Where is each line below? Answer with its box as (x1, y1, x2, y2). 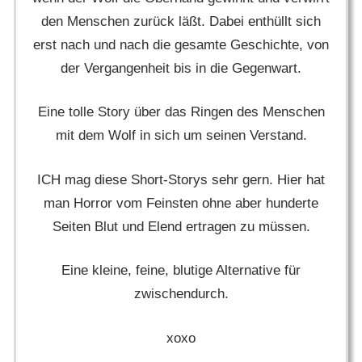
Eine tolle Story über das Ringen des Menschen (37, 104, 325, 120)
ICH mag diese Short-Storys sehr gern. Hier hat (37, 171, 325, 187)
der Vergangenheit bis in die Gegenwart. (61, 60, 301, 76)
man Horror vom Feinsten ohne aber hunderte (44, 195, 318, 211)
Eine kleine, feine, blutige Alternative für (61, 263, 301, 279)
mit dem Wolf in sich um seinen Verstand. (55, 128, 307, 144)
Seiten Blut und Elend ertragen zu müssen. (52, 218, 310, 234)
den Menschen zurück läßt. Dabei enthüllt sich (41, 13, 321, 29)
